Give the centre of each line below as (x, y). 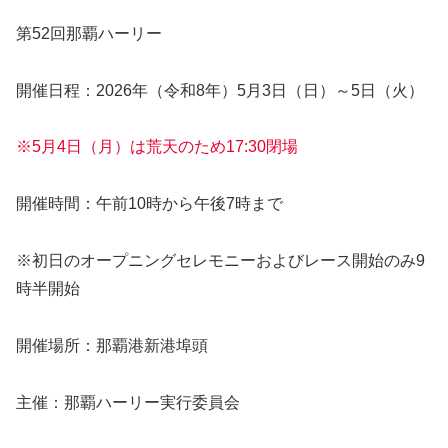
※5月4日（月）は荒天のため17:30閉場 (157, 147)
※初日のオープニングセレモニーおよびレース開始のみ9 (220, 261)
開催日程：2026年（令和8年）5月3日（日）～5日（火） (220, 90)
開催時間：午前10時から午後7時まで (149, 204)
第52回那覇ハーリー (89, 33)
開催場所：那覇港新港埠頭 (112, 345)
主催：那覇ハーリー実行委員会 (128, 402)
